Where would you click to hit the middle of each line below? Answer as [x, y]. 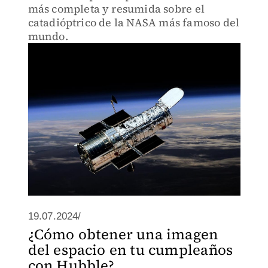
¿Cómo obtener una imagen [123, 234]
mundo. [48, 36]
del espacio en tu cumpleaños [130, 250]
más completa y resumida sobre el [116, 9]
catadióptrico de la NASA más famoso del [134, 22]
